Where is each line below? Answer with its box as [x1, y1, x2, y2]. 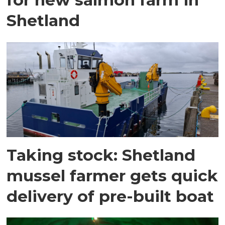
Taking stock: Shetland [7, 145, 196, 165]
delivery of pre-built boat [7, 186, 214, 206]
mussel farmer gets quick [7, 165, 218, 185]
